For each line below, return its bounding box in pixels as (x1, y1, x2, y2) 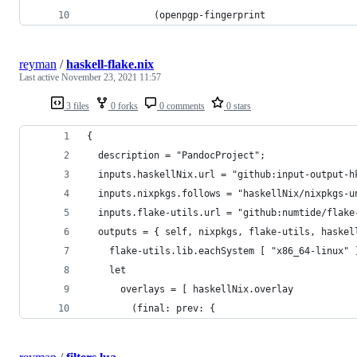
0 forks (108, 100, 138, 112)
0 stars (224, 100, 251, 112)
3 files (64, 100, 89, 112)
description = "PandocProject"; (87, 149, 265, 161)
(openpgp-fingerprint (87, 9, 265, 21)
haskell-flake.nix (66, 57, 154, 71)
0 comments (157, 100, 205, 112)
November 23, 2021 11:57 (61, 71, 161, 83)
